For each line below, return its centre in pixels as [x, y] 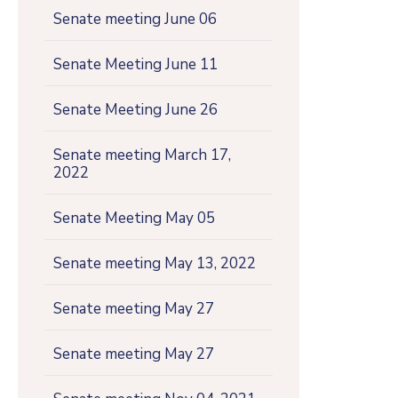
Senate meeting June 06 [135, 19]
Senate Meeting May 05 [134, 218]
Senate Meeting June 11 [135, 64]
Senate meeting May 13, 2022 [155, 263]
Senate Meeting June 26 [135, 109]
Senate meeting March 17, [142, 155]
